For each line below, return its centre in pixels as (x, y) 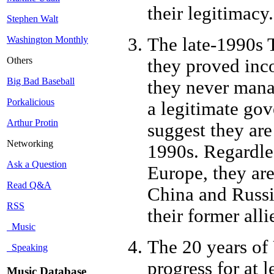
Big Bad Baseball (41, 81)
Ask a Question (37, 165)
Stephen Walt (32, 19)
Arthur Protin (32, 123)
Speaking (27, 248)
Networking (30, 144)
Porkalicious (31, 102)
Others (20, 61)
